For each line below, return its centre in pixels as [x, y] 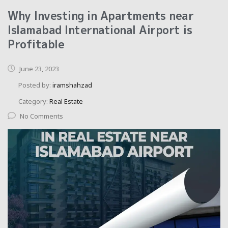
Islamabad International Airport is [100, 30]
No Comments [41, 116]
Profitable [36, 44]
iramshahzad [72, 85]
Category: [34, 101]
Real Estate [66, 101]
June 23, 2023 [38, 68]
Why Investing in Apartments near [101, 15]
